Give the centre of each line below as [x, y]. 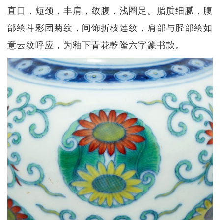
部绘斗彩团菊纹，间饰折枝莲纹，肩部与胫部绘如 [110, 27]
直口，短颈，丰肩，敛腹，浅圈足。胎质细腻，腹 [110, 10]
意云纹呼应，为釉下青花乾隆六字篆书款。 [96, 44]
